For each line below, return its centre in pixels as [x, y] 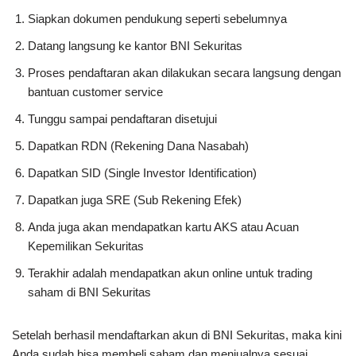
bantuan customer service [95, 92]
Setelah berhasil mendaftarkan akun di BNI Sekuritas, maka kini [177, 335]
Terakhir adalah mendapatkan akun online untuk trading [170, 273]
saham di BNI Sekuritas [89, 292]
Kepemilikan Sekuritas [86, 246]
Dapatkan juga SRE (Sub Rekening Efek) [135, 200]
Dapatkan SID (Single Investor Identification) [142, 173]
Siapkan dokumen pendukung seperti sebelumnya [157, 19]
